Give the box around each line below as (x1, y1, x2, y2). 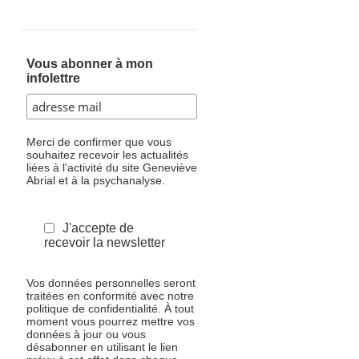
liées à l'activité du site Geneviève (26, 161, 197, 174)
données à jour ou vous (26, 328, 146, 341)
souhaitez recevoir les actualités (26, 148, 188, 161)
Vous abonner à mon (26, 57, 153, 71)
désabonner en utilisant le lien (26, 341, 178, 353)
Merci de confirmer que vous (26, 135, 171, 148)
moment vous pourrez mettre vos (26, 315, 195, 328)
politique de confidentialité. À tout (26, 302, 194, 315)
